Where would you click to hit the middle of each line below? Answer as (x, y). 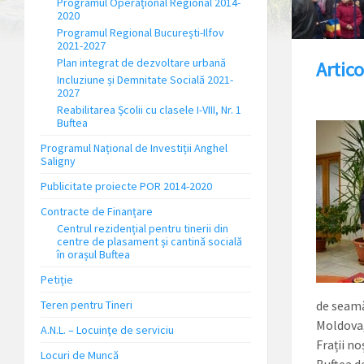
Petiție (57, 279)
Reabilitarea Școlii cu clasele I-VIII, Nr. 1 (149, 110)
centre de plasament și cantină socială (149, 241)
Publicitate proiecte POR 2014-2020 (126, 186)
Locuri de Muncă (80, 355)
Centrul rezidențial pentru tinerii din (143, 228)
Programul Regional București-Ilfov (141, 32)
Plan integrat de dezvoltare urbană (141, 63)
